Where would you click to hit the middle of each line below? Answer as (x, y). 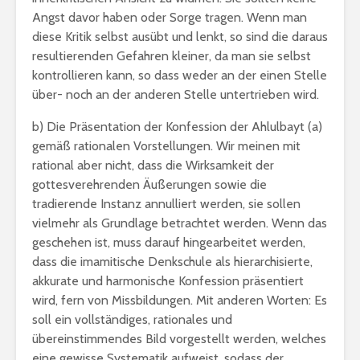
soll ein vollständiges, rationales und (132, 319)
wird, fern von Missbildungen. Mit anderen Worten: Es (180, 300)
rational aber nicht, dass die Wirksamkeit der (153, 165)
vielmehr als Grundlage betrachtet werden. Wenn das (180, 223)
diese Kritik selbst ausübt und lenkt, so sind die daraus (180, 37)
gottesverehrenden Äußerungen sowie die (149, 184)
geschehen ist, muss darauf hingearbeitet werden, (169, 242)
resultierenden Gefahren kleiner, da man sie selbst (172, 56)
